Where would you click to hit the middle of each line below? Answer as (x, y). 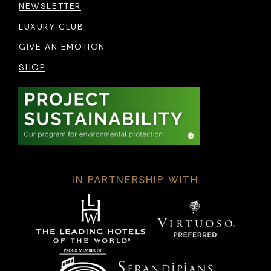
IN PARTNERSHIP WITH (135, 179)
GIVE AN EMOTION (62, 47)
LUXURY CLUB (51, 26)
